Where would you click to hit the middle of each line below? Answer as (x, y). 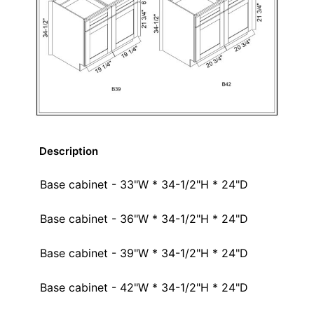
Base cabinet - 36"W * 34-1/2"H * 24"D (144, 219)
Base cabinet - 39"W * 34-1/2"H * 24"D (144, 253)
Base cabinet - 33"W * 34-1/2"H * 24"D (144, 185)
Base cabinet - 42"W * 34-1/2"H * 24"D (144, 288)
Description (69, 151)
